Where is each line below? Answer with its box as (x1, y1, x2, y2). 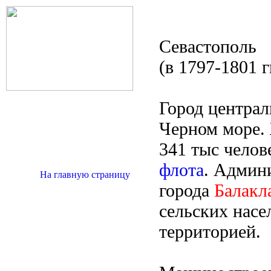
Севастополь (159, 36, 256, 56)
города (159, 180, 214, 200)
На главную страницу (40, 169, 130, 180)
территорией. (159, 221, 261, 241)
